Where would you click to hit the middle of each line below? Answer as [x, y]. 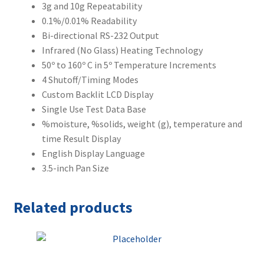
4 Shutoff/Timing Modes [90, 79]
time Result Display [81, 138]
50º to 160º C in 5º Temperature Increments [129, 65]
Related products [73, 207]
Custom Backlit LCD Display [97, 94]
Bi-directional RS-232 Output [100, 35]
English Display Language [93, 153]
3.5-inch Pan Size [75, 168]
